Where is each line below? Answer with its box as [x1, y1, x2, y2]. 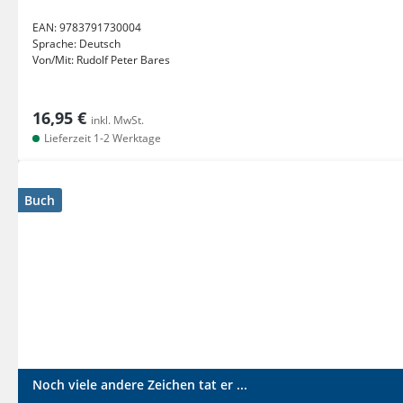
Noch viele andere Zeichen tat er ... [32, 376, 247, 393]
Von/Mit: [32, 52, 76, 67]
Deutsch [79, 36, 121, 51]
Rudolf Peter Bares [76, 52, 170, 67]
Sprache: [32, 36, 79, 51]
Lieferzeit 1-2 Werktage [41, 130, 161, 146]
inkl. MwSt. [91, 112, 144, 128]
